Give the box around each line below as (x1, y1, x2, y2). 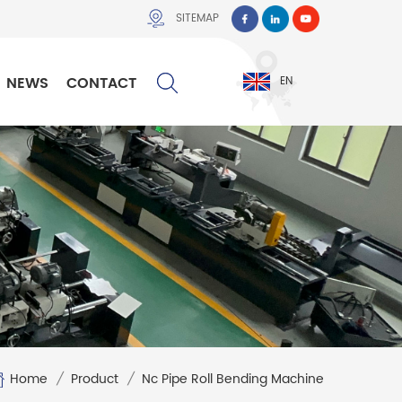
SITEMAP (176, 10, 219, 27)
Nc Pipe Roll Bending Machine (142, 369, 324, 390)
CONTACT (66, 72, 136, 95)
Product (71, 369, 118, 390)
